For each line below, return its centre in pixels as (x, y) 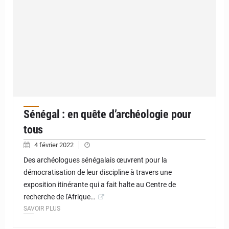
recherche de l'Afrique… (59, 197)
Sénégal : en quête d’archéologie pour (107, 114)
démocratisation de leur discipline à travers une (98, 173)
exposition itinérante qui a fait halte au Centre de (100, 185)
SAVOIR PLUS (42, 209)
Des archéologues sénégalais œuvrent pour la (95, 160)
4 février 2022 (55, 145)
